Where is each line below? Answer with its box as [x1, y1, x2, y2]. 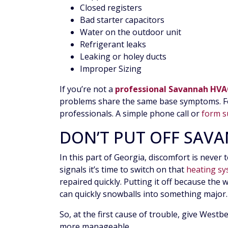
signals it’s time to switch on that [60, 164, 186, 176]
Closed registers [80, 2, 142, 14]
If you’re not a [60, 83, 115, 95]
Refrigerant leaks [80, 39, 146, 50]
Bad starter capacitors [80, 14, 164, 26]
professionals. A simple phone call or [60, 108, 202, 120]
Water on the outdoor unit [80, 26, 181, 38]
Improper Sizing [80, 63, 141, 75]
